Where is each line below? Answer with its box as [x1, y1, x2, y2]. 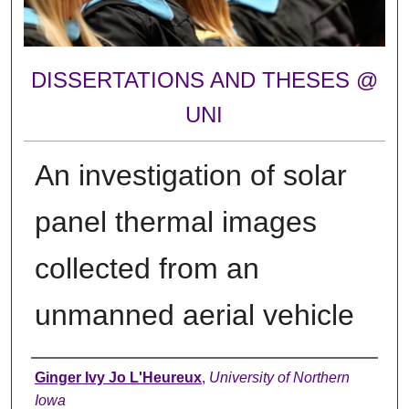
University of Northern [208, 369, 350, 385]
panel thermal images [34, 204, 317, 238]
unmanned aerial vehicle [34, 298, 354, 331]
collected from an [34, 251, 259, 285]
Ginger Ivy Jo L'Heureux [34, 369, 202, 385]
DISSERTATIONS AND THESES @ [30, 68, 378, 93]
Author [30, 362, 95, 388]
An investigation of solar [34, 158, 347, 192]
